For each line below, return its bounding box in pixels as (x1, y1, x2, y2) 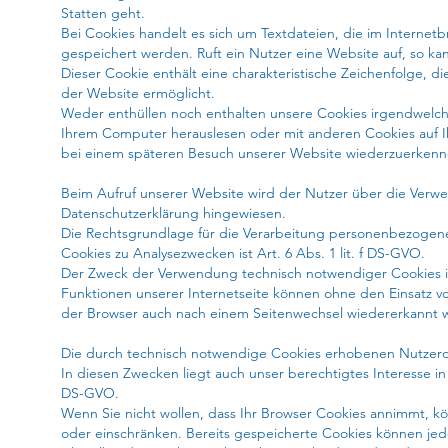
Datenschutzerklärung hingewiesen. (61, 204, 286, 222)
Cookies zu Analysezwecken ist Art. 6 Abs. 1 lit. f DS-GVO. (61, 244, 425, 262)
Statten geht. (61, 4, 145, 22)
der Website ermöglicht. (61, 84, 215, 102)
